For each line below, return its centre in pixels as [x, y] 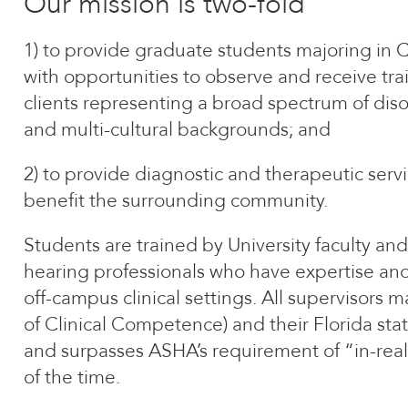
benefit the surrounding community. [175, 201]
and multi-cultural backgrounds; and [177, 130]
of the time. [71, 377]
